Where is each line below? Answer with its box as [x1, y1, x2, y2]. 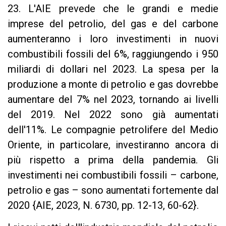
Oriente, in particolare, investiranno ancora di [8, 139, 218, 151]
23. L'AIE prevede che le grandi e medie [8, 3, 218, 15]
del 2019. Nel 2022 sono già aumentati [8, 108, 218, 121]
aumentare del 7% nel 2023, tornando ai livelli [8, 93, 218, 106]
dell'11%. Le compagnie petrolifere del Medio [8, 124, 218, 136]
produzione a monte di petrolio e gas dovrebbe [8, 78, 218, 91]
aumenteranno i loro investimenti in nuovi [8, 33, 218, 45]
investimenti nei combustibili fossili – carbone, [8, 169, 218, 182]
